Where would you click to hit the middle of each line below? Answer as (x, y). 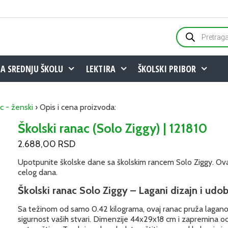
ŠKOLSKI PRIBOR (167, 69)
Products (191, 30)
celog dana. (38, 173)
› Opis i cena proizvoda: (75, 107)
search (187, 38)
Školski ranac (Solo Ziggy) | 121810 (113, 128)
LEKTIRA (101, 69)
